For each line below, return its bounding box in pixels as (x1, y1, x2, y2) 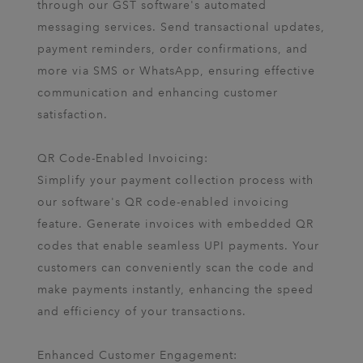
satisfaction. (37, 107, 108, 122)
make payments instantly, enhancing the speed (37, 282, 314, 297)
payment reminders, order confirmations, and (37, 41, 308, 57)
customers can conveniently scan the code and (37, 260, 314, 275)
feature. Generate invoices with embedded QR (37, 216, 314, 232)
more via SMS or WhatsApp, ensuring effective (37, 63, 315, 79)
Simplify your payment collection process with (37, 173, 314, 188)
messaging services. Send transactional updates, (37, 19, 325, 35)
